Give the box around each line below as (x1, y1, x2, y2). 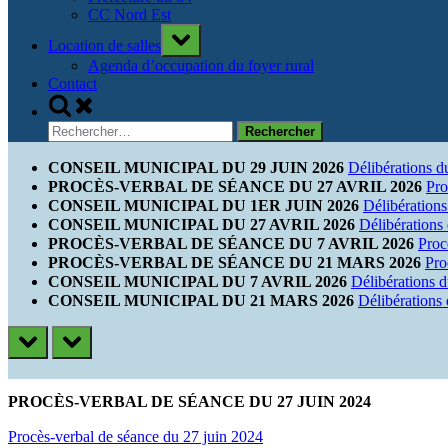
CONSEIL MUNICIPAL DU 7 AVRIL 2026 (48, 273, 347, 290)
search (47, 110, 87, 127)
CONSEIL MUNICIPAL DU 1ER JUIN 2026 (48, 197, 359, 214)
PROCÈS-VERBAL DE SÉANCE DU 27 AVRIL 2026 (48, 178, 422, 195)
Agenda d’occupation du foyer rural (88, 57, 314, 74)
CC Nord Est (88, 6, 171, 23)
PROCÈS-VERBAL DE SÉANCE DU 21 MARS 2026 (48, 254, 421, 271)
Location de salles (48, 37, 161, 54)
